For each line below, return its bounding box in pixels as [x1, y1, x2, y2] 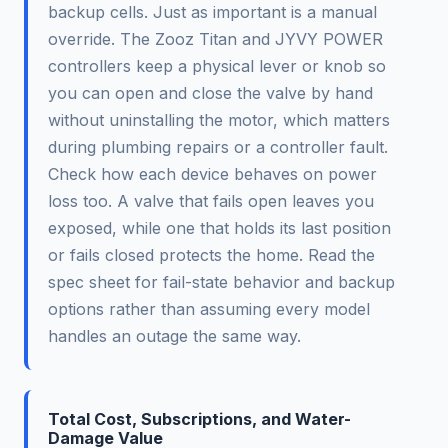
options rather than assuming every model [48, 299, 370, 320]
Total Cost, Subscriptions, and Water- [48, 409, 351, 430]
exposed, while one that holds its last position [48, 218, 391, 239]
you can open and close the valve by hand [48, 83, 373, 104]
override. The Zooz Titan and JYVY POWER [48, 29, 383, 50]
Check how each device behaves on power [48, 164, 377, 185]
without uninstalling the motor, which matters [48, 110, 390, 131]
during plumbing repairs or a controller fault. [48, 137, 388, 158]
